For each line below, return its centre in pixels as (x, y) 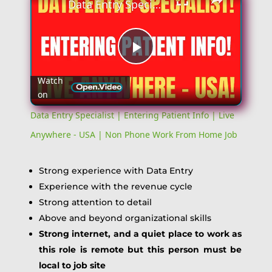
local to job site (72, 265)
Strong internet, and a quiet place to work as (140, 233)
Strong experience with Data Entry (116, 170)
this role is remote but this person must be (140, 249)
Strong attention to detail (95, 202)
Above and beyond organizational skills (125, 218)
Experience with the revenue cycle (115, 186)
